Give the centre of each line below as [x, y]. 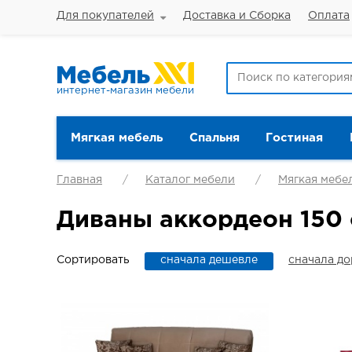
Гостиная [294, 138]
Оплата [329, 16]
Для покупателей [105, 16]
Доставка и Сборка [237, 16]
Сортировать [93, 260]
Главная [79, 180]
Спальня [214, 138]
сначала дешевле [209, 260]
